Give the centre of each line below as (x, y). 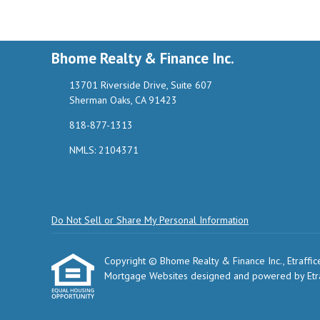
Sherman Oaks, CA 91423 (123, 100)
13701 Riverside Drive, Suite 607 (140, 85)
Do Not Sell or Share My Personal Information (150, 220)
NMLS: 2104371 (104, 150)
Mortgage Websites (147, 276)
